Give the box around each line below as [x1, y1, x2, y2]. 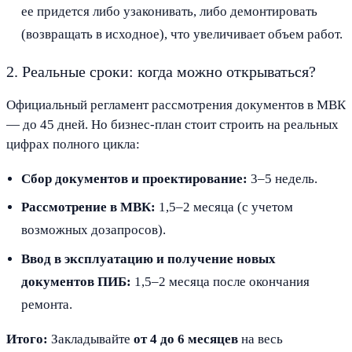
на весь [238, 331, 283, 346]
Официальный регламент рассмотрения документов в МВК [6, 97, 346, 113]
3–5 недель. [247, 171, 318, 187]
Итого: [6, 331, 48, 346]
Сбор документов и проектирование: [21, 171, 248, 187]
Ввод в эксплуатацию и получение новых [21, 251, 277, 266]
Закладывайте [48, 331, 134, 346]
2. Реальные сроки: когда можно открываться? [6, 63, 316, 81]
